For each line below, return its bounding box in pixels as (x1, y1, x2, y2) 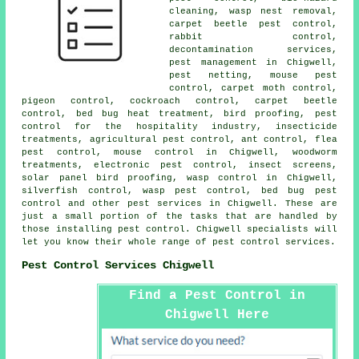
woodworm (292, 147, 337, 157)
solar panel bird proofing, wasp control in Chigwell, (22, 172, 337, 183)
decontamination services (169, 44, 332, 54)
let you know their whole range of (22, 236, 213, 247)
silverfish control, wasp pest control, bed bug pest (22, 185, 337, 196)
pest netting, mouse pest (169, 70, 337, 80)
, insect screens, (232, 159, 337, 170)
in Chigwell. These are (202, 198, 337, 208)
